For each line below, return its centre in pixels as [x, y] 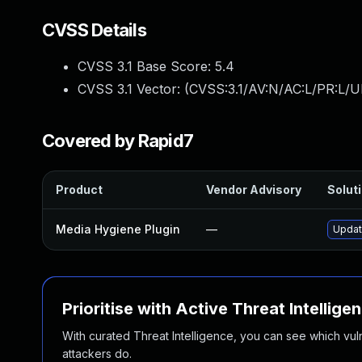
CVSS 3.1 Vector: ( [133, 89]
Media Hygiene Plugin [118, 229]
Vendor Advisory [254, 189]
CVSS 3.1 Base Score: [146, 66]
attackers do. [97, 354]
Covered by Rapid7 [118, 141]
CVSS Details [94, 30]
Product [79, 189]
